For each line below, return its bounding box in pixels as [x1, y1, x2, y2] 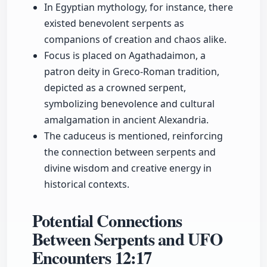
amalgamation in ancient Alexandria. [44, 113, 209, 127]
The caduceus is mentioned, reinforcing [44, 129, 223, 143]
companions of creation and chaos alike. [44, 33, 226, 46]
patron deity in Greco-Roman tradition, [44, 65, 219, 79]
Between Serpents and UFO [32, 226, 223, 252]
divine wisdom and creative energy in [44, 162, 212, 175]
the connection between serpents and [44, 145, 216, 159]
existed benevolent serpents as [44, 17, 184, 30]
